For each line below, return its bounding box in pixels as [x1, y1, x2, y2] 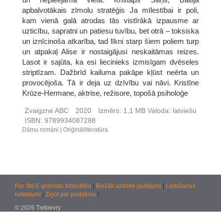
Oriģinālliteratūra [63, 126, 108, 133]
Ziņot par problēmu [45, 191, 96, 198]
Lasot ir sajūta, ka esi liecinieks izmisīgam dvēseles [22, 57, 199, 66]
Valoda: [147, 106, 171, 114]
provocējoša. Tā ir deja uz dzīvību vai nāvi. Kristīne [22, 78, 199, 87]
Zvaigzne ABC [25, 106, 69, 114]
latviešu [171, 106, 196, 114]
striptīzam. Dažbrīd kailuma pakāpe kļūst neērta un [22, 68, 199, 76]
